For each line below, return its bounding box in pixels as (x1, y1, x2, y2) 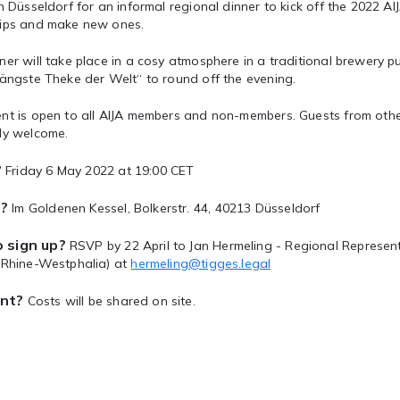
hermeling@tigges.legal (130, 255, 271, 271)
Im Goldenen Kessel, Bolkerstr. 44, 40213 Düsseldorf (8, 200, 321, 216)
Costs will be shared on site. (23, 293, 196, 309)
